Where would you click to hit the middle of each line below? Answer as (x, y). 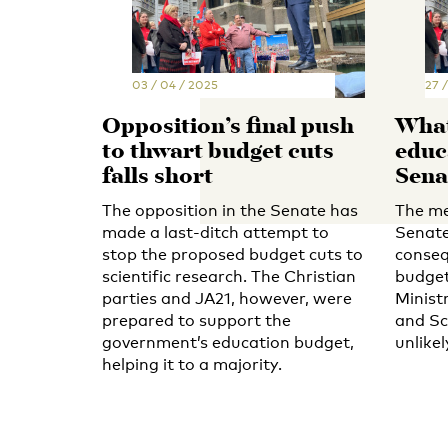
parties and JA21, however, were (227, 298)
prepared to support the (196, 320)
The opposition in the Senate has (230, 210)
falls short (157, 177)
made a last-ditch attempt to (215, 232)
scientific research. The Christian (229, 276)
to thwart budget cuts (218, 152)
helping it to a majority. (192, 364)
